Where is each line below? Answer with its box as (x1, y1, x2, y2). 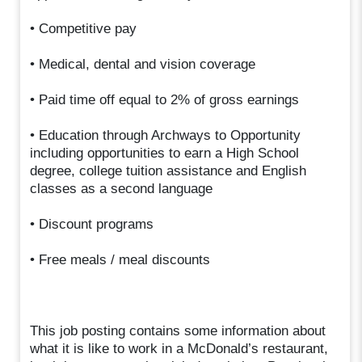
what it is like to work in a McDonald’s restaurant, (30, 340, 329, 356)
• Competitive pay (30, 20, 137, 36)
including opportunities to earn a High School (30, 145, 300, 161)
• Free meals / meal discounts (30, 251, 211, 267)
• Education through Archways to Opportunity (30, 127, 301, 143)
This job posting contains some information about (30, 322, 326, 339)
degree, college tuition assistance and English (30, 162, 307, 179)
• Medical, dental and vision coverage (30, 56, 256, 72)
